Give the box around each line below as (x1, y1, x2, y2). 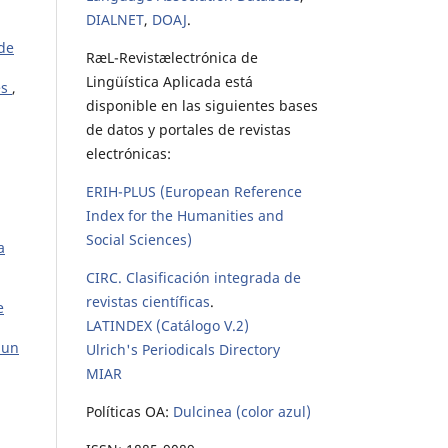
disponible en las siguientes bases (86, 95, 318, 115)
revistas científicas (86, 291, 210, 311)
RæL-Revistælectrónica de (86, 47, 258, 67)
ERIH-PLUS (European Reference (86, 181, 302, 201)
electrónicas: (86, 143, 171, 163)
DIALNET (86, 9, 144, 29)
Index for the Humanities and (86, 205, 284, 225)
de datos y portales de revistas (86, 119, 291, 139)
